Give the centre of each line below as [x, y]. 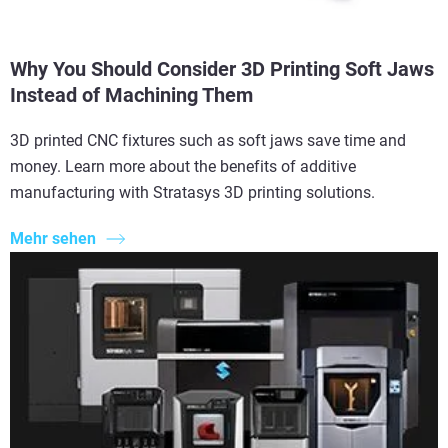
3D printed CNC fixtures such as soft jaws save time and [208, 140]
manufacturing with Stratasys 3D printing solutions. [192, 192]
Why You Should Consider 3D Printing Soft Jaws [222, 68]
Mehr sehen [53, 239]
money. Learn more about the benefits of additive [183, 166]
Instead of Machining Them [131, 94]
